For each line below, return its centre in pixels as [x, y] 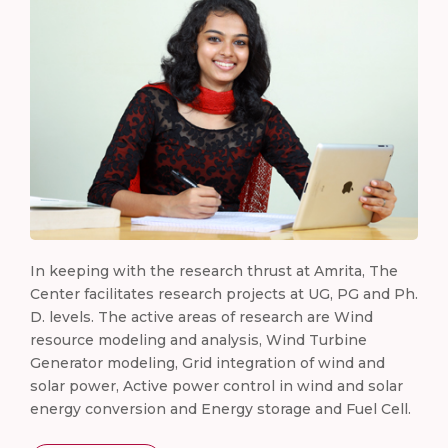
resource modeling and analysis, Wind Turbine [198, 339]
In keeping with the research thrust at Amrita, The [214, 270]
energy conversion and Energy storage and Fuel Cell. [220, 408]
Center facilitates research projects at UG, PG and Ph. [224, 293]
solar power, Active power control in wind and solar [216, 385]
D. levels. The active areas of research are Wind [201, 316]
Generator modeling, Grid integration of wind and [207, 362]
